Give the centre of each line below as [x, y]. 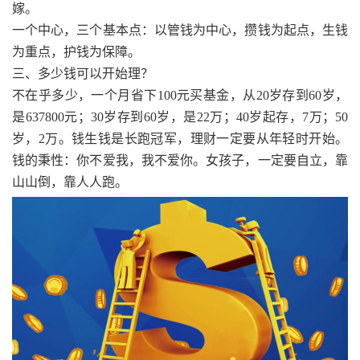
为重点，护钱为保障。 [76, 52]
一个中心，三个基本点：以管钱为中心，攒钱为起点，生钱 [180, 30]
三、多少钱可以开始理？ [83, 74]
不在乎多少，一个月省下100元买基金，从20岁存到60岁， [180, 95]
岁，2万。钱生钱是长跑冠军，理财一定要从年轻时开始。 [180, 139]
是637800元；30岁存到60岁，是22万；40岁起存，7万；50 [180, 117]
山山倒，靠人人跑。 [70, 182]
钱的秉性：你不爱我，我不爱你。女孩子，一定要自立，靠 [180, 160]
